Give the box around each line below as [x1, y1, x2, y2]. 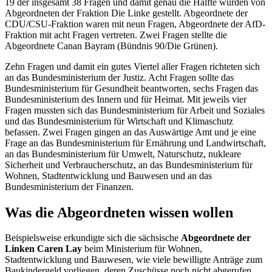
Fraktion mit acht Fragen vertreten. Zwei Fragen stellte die [5, 29, 227, 40]
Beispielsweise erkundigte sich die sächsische [5, 233, 181, 243]
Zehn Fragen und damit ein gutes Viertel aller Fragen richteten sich [5, 61, 260, 72]
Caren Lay [37, 243, 84, 254]
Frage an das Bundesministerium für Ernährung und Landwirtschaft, [5, 137, 266, 148]
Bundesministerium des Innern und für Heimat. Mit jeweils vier [5, 93, 246, 104]
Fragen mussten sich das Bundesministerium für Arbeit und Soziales [5, 104, 265, 115]
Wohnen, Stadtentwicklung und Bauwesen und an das [5, 170, 212, 181]
